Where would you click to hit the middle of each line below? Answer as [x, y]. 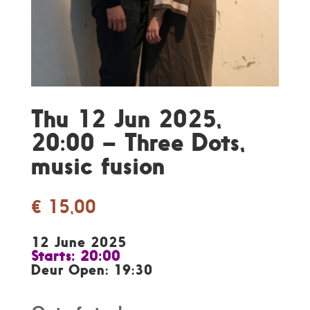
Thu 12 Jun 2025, [126, 118]
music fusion [98, 165]
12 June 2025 [79, 242]
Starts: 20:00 [75, 255]
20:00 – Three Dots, [138, 142]
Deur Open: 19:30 [92, 270]
